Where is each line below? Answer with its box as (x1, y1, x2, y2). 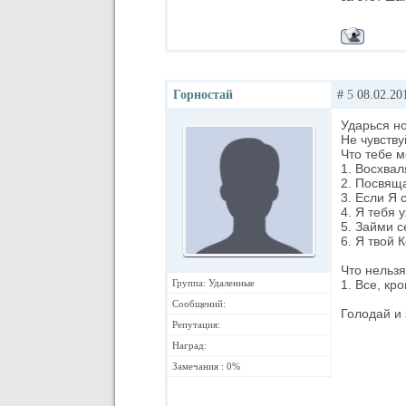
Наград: (172, 340, 207, 351)
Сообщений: (172, 298, 226, 309)
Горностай (173, 88, 233, 101)
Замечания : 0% (172, 361, 240, 372)
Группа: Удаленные (172, 277, 255, 288)
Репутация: (172, 319, 220, 330)
